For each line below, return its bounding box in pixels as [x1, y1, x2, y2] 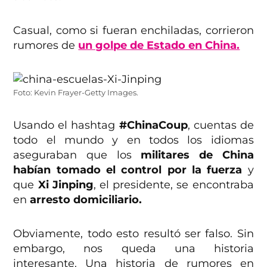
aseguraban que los [13, 148, 141, 162]
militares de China [141, 148, 254, 162]
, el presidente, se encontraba [93, 178, 254, 191]
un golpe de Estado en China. [78, 38, 240, 52]
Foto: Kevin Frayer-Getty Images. [13, 88, 139, 97]
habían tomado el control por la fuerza [13, 163, 243, 176]
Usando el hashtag [13, 118, 119, 132]
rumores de [13, 38, 79, 52]
